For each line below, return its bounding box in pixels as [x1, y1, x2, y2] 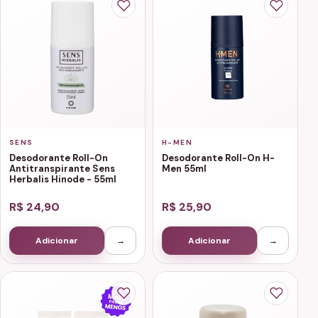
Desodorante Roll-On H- [162, 151, 275, 164]
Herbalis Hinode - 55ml [9, 172, 116, 185]
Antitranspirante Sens [9, 162, 115, 175]
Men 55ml [162, 162, 207, 175]
